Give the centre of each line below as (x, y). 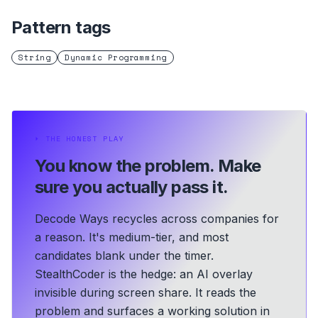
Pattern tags (61, 27)
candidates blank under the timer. (124, 256)
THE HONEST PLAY (84, 139)
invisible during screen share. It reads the (146, 292)
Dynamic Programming (116, 57)
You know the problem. (125, 166)
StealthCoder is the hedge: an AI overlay (144, 274)
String (35, 57)
